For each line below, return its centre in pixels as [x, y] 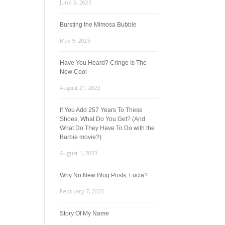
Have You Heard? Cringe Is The [103, 63]
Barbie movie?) [81, 137]
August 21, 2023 [80, 88]
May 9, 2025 [75, 40]
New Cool [74, 72]
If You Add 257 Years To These [101, 110]
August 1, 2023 [79, 153]
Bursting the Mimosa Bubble [98, 25]
